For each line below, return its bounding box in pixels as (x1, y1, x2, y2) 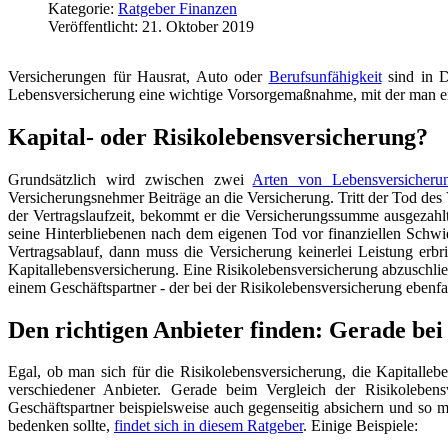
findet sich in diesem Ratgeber (114, 417, 303, 435)
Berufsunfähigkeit (268, 67, 382, 85)
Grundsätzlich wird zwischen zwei (8, 170, 253, 188)
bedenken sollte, (8, 417, 114, 435)
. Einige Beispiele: (303, 417, 418, 435)
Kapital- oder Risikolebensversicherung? (8, 123, 428, 150)
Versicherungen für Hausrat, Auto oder (8, 67, 269, 85)
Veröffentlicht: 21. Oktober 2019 (48, 17, 254, 35)
